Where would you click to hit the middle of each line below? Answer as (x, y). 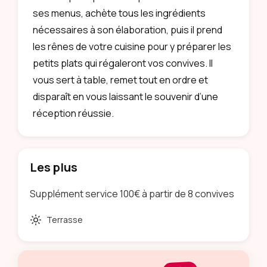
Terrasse (65, 220)
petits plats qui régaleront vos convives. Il (123, 63)
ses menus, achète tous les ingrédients (119, 13)
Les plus (54, 167)
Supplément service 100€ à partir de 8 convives (132, 194)
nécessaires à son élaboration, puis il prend (128, 30)
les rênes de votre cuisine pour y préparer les (132, 46)
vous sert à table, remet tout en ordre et (120, 80)
